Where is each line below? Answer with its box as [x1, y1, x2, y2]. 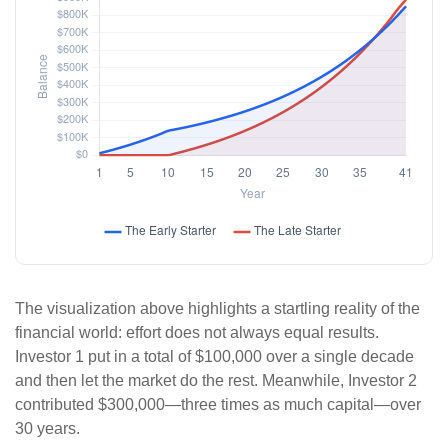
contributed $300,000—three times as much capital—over [15, 395, 421, 413]
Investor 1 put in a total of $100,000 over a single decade [15, 347, 414, 365]
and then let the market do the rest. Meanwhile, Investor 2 [15, 371, 417, 389]
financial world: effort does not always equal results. [15, 323, 379, 341]
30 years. [15, 419, 80, 437]
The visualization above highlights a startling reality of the [15, 299, 420, 317]
